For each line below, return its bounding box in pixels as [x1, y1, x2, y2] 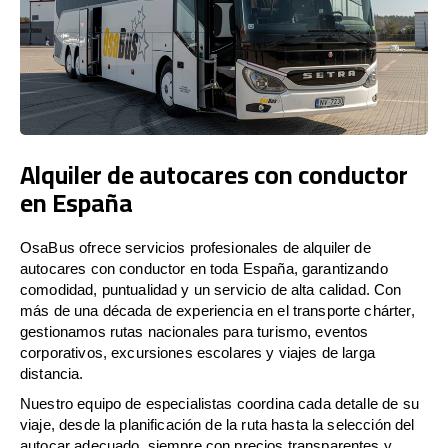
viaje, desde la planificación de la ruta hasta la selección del [20, 415, 415, 433]
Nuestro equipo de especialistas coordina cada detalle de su [20, 394, 419, 412]
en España [20, 178, 133, 226]
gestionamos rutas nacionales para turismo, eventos [20, 322, 369, 340]
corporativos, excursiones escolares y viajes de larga [20, 343, 375, 361]
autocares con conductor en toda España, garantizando [20, 259, 388, 277]
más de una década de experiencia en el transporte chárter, [20, 301, 415, 319]
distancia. [20, 364, 84, 382]
